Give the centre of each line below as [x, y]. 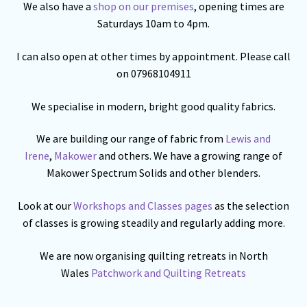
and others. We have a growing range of [189, 156]
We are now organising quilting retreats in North [153, 255]
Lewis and [248, 139]
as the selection [252, 205]
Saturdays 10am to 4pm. [153, 24]
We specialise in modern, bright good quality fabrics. [153, 106]
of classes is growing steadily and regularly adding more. [153, 222]
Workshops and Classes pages [143, 205]
